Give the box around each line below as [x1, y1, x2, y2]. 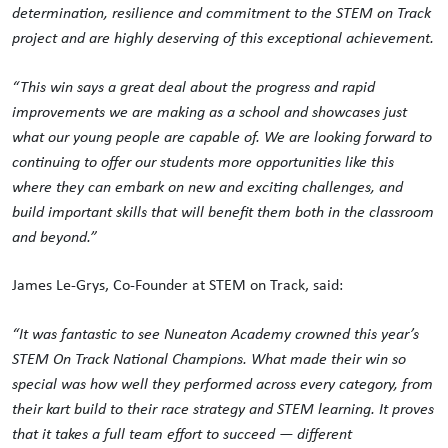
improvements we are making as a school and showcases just [12, 101, 407, 121]
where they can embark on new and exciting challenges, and [12, 176, 403, 196]
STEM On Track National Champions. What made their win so [12, 348, 406, 368]
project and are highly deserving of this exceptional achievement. [12, 27, 434, 47]
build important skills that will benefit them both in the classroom [12, 201, 434, 221]
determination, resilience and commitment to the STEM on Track [12, 2, 431, 22]
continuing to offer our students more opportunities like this [12, 151, 394, 171]
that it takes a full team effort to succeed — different [12, 423, 352, 443]
